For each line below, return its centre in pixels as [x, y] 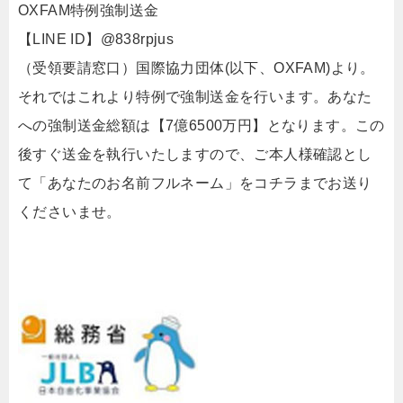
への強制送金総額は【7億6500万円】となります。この [201, 125]
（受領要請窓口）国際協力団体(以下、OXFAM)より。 [197, 68]
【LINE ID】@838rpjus [96, 39]
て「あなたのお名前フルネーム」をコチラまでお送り [195, 183]
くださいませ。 [70, 212]
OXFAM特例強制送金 [89, 10]
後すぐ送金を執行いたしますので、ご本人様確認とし [195, 154]
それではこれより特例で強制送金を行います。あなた [195, 97]
